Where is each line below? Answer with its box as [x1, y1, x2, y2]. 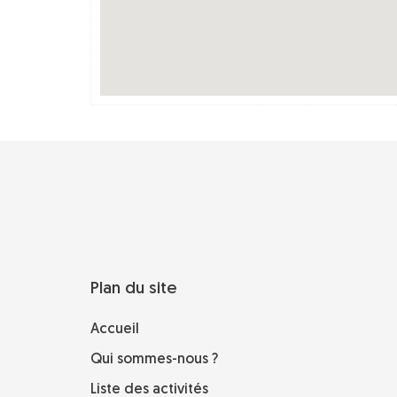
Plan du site [90, 281, 177, 298]
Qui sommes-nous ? [90, 353, 218, 367]
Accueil [90, 323, 139, 337]
